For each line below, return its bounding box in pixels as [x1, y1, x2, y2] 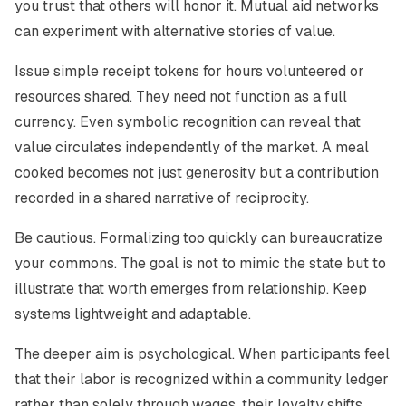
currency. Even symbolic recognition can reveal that [14, 112, 361, 131]
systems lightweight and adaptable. [14, 304, 251, 324]
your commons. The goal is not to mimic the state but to [14, 254, 386, 273]
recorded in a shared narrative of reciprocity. [14, 188, 309, 208]
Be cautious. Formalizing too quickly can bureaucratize [14, 228, 382, 247]
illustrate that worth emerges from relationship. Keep [14, 279, 367, 298]
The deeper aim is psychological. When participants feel [14, 344, 390, 363]
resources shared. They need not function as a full [14, 87, 347, 106]
